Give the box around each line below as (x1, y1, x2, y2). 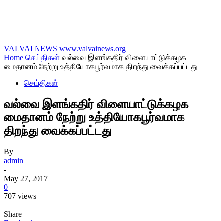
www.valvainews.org (59, 44, 126, 53)
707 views (4, 191, 36, 200)
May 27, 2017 (4, 174, 48, 183)
